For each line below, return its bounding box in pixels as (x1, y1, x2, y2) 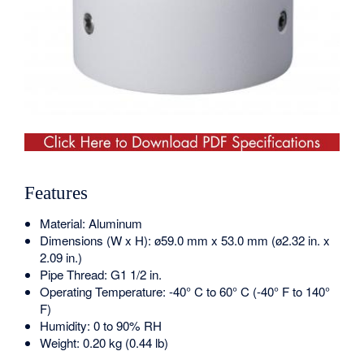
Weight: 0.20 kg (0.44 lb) (40, 333, 169, 351)
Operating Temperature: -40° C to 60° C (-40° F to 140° (40, 282, 331, 300)
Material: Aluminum (40, 214, 143, 232)
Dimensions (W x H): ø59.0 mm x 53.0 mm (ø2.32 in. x (40, 231, 331, 249)
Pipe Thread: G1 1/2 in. (40, 265, 162, 283)
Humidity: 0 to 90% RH (40, 316, 162, 334)
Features (24, 183, 89, 204)
